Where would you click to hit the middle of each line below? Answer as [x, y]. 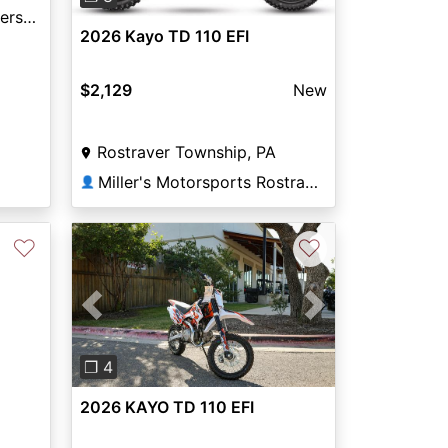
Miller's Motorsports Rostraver [311, 181]
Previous [124, 316]
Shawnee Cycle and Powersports [29, 17]
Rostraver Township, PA [186, 151]
